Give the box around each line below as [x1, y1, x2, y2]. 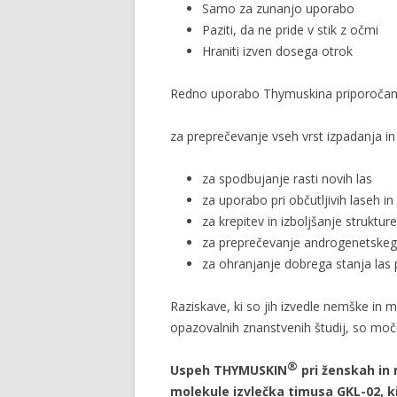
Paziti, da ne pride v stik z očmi [202, 21, 378, 38]
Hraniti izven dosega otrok [202, 43, 353, 59]
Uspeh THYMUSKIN [170, 362, 287, 378]
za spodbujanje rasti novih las [202, 170, 372, 187]
